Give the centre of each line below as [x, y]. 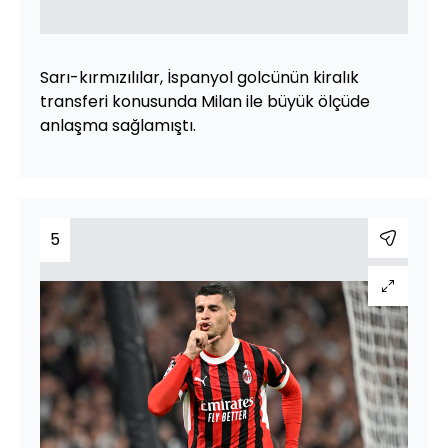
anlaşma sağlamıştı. [118, 125]
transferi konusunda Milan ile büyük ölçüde [205, 101]
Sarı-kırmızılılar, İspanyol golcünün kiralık [199, 77]
